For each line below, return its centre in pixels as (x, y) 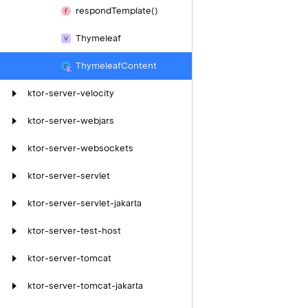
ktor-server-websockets (80, 148)
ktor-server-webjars (71, 121)
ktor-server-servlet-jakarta (85, 203)
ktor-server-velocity (71, 93)
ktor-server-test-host (74, 231)
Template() (135, 11)
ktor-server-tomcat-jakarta (85, 286)
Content (139, 66)
